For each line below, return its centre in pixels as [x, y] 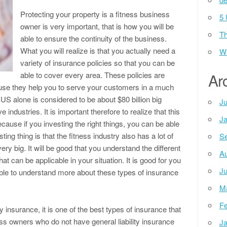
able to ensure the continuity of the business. [93, 38]
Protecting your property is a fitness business [95, 14]
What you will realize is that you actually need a [98, 50]
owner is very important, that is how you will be [97, 26]
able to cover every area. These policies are [92, 75]
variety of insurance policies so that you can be [98, 63]
